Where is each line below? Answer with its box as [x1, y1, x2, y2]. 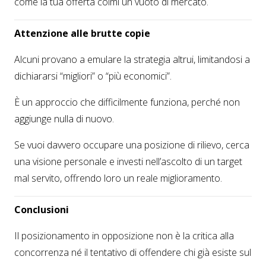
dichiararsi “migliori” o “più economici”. [14, 69, 172, 83]
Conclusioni [14, 203, 69, 216]
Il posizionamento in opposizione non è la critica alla [14, 229, 234, 242]
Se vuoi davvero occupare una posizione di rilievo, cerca [14, 138, 249, 151]
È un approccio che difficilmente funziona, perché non [14, 96, 240, 109]
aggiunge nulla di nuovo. [14, 112, 114, 125]
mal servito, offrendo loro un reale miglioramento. [14, 172, 222, 185]
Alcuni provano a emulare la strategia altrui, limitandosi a [14, 53, 250, 66]
